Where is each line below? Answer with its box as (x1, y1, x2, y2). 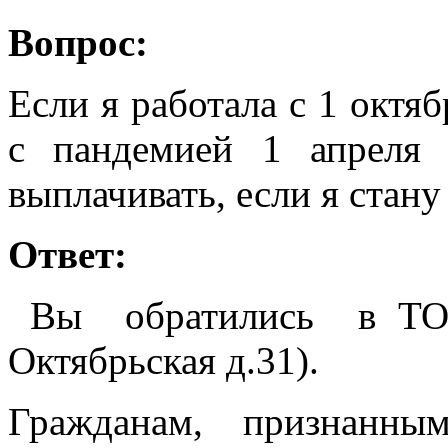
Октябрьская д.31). (8, 338, 319, 382)
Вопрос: (8, 20, 148, 64)
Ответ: (8, 232, 127, 276)
